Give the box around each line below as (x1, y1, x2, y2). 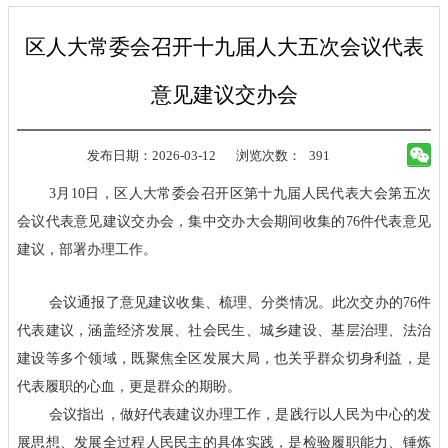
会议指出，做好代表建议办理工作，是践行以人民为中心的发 (49, 406, 431, 423)
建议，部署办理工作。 (17, 240, 157, 257)
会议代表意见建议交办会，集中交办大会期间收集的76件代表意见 (17, 212, 431, 229)
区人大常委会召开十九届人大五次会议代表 (24, 35, 424, 59)
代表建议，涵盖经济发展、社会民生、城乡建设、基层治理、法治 (17, 322, 431, 339)
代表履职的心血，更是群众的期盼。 (17, 378, 241, 395)
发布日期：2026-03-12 (86, 148, 216, 163)
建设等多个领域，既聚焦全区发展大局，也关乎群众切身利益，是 (17, 350, 431, 367)
